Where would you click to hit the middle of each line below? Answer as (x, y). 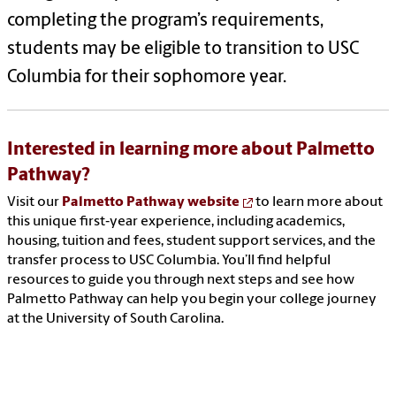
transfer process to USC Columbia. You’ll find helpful (169, 261)
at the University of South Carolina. (115, 320)
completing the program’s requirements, (165, 22)
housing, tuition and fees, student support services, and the (191, 242)
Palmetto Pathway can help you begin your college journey (192, 300)
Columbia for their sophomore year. (147, 78)
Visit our (34, 203)
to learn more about (318, 203)
